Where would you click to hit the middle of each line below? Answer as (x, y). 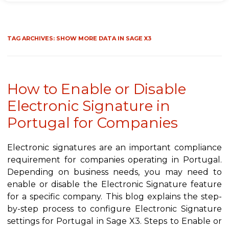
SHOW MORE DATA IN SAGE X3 (104, 39)
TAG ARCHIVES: (32, 39)
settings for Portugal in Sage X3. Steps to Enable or (114, 221)
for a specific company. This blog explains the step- (114, 197)
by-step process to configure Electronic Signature (114, 209)
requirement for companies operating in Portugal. (114, 160)
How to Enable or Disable (97, 89)
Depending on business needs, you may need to (114, 172)
